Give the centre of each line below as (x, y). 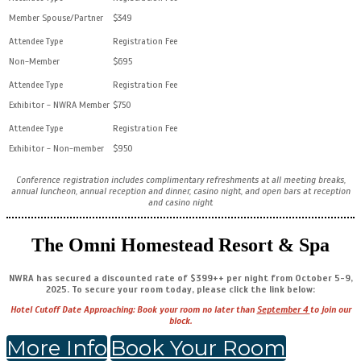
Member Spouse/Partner (56, 18)
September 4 (283, 309)
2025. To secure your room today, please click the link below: (180, 289)
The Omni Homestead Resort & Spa (180, 245)
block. (180, 320)
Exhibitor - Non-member (56, 148)
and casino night (180, 202)
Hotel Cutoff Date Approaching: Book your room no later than (133, 309)
